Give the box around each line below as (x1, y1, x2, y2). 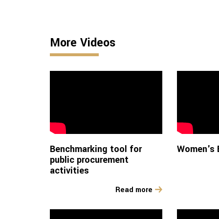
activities (50, 164, 89, 177)
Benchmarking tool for (50, 143, 142, 156)
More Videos (50, 35, 115, 51)
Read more (115, 185, 153, 196)
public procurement (50, 153, 129, 167)
